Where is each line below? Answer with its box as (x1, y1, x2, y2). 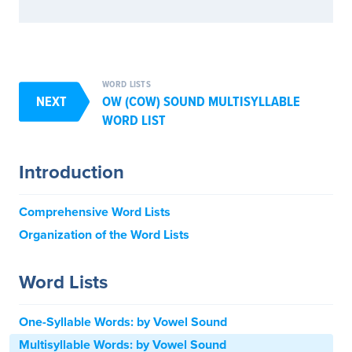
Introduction (19, 160, 124, 184)
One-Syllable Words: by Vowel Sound (19, 313, 227, 330)
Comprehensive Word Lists (19, 203, 170, 220)
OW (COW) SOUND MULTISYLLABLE (102, 92, 300, 110)
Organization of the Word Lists (19, 226, 189, 243)
